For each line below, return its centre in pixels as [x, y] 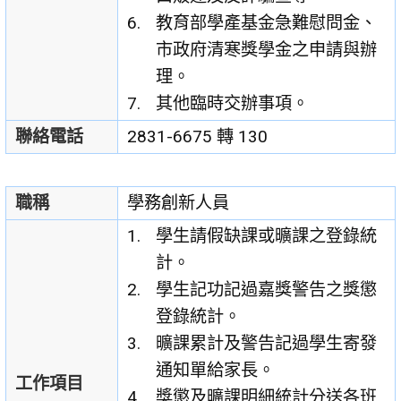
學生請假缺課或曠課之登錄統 [267, 236]
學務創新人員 [178, 203]
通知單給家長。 [216, 371]
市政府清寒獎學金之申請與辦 [267, 50]
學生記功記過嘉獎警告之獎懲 [267, 290]
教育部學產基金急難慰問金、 [267, 23]
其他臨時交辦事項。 [233, 104]
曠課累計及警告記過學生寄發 [267, 344]
